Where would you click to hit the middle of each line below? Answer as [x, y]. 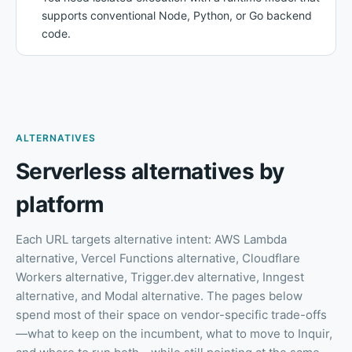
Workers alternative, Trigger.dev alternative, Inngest [160, 277]
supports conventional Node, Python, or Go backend [177, 16]
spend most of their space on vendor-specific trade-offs [171, 315]
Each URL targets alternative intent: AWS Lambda [151, 240]
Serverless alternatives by [150, 172]
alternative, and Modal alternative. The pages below [159, 296]
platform [60, 205]
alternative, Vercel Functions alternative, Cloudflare [158, 258]
